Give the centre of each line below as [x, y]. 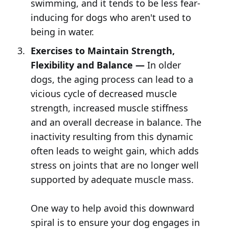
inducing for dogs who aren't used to [111, 17]
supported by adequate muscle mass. [112, 179]
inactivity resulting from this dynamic [112, 136]
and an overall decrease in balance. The [116, 122]
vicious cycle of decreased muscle [104, 93]
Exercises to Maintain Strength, [102, 50]
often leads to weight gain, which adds [114, 151]
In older [163, 65]
